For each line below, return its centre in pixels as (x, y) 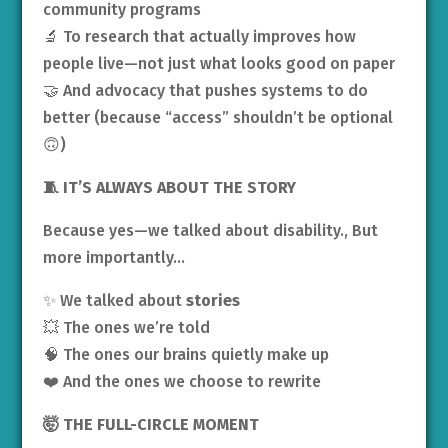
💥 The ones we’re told (126, 327)
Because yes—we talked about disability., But (210, 230)
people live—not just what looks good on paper (218, 63)
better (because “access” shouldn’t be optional (217, 117)
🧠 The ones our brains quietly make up (185, 354)
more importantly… (113, 257)
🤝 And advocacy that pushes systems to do (205, 90)
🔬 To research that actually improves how (199, 36)
